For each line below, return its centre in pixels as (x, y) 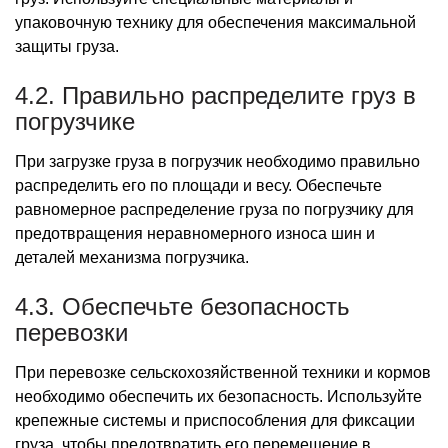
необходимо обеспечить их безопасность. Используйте (218, 396)
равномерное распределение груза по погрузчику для (214, 209)
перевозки (71, 332)
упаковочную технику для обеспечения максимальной (215, 22)
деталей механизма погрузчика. (132, 257)
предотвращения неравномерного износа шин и (195, 233)
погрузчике (75, 121)
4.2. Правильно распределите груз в (215, 95)
